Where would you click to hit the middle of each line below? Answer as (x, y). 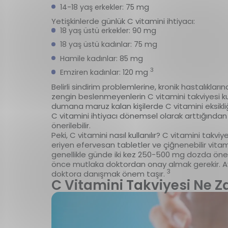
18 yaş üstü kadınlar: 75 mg (108, 45)
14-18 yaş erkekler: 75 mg (104, 7)
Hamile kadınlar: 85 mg (101, 58)
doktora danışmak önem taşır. (109, 174)
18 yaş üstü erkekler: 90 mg (108, 31)
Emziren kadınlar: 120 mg (105, 73)
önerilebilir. (72, 125)
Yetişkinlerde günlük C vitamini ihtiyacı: (124, 21)
